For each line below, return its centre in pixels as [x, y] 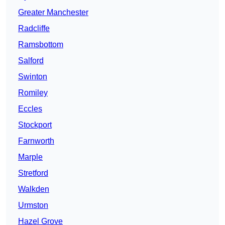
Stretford [33, 173]
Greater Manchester [53, 13]
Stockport [35, 125]
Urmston [33, 205]
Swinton [33, 77]
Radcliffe [34, 29]
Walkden [34, 189]
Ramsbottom [41, 45]
